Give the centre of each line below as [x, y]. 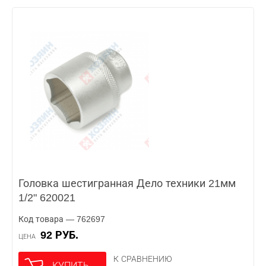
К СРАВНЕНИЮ [143, 259]
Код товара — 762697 [62, 219]
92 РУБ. [62, 235]
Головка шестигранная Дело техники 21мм [127, 183]
